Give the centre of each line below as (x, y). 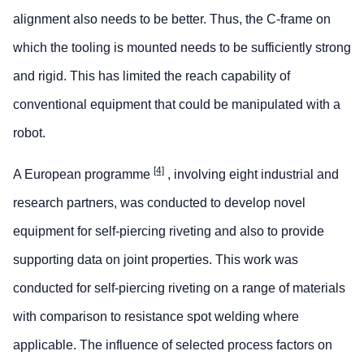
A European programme (83, 174)
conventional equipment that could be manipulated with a (177, 104)
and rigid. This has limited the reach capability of (152, 76)
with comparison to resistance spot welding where (156, 316)
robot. (29, 132)
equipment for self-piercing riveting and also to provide (169, 231)
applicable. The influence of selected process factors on (173, 344)
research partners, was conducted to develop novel (159, 202)
